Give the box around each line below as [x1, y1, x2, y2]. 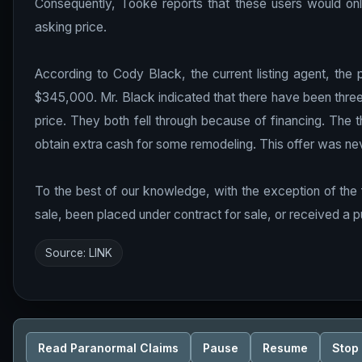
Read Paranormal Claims [38, 340, 179, 355]
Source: [45, 246, 89, 259]
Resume [263, 340, 308, 355]
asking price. [35, 19, 107, 35]
